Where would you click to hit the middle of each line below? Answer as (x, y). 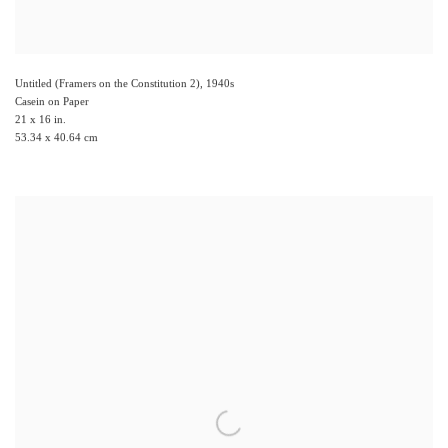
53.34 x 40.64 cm (56, 137)
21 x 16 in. (40, 119)
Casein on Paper (52, 101)
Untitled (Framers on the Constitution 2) (107, 83)
